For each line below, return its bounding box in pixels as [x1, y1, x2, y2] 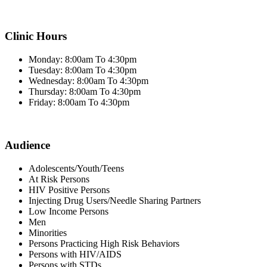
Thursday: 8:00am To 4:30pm [29, 86, 141, 97]
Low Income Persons [29, 206, 108, 216]
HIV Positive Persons [29, 185, 110, 195]
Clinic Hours [5, 29, 67, 42]
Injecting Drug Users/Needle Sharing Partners [29, 195, 201, 206]
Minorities [29, 228, 67, 238]
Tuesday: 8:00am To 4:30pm [29, 64, 136, 75]
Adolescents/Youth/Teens [29, 163, 124, 173]
